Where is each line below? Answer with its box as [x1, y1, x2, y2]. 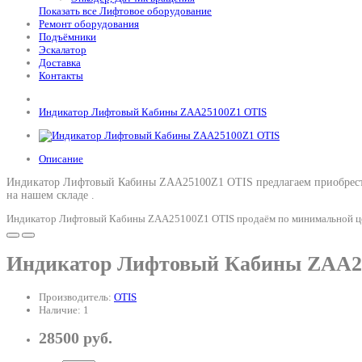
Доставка [39, 57, 81, 69]
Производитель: [39, 290, 114, 303]
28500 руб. [39, 329, 112, 347]
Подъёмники [39, 31, 96, 43]
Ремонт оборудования [39, 18, 139, 30]
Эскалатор [39, 44, 86, 56]
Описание [39, 153, 83, 165]
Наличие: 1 [39, 303, 89, 316]
